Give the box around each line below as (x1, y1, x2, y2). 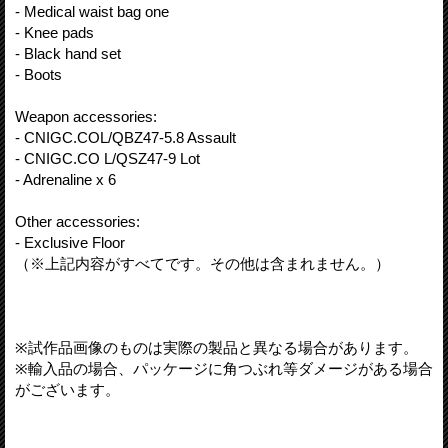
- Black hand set (15, 44, 121, 62)
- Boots (15, 65, 62, 83)
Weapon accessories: (15, 107, 157, 125)
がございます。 (15, 380, 120, 398)
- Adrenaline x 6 (15, 170, 116, 188)
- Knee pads (15, 23, 94, 41)
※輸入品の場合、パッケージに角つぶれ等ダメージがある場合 (15, 359, 433, 377)
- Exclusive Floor (15, 233, 125, 251)
